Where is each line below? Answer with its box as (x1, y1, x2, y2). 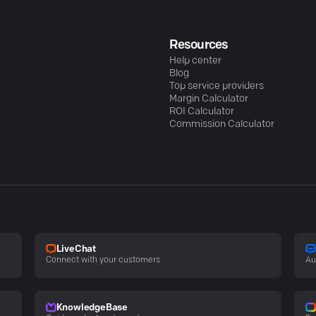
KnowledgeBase (56, 303, 128, 312)
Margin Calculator (169, 93, 248, 104)
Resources (169, 38, 228, 52)
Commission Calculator (169, 119, 274, 130)
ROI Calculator (169, 106, 234, 117)
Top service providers (169, 80, 264, 92)
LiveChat (56, 245, 97, 255)
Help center (169, 55, 221, 66)
